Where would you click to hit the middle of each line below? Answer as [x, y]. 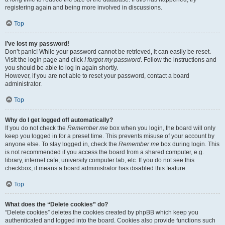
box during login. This [189, 144]
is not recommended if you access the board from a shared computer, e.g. [104, 152]
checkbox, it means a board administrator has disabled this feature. [96, 168]
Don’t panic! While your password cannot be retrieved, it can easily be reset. [108, 52]
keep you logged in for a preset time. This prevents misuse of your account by [110, 136]
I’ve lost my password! [37, 44]
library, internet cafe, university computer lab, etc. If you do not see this [100, 160]
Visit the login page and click [45, 60]
